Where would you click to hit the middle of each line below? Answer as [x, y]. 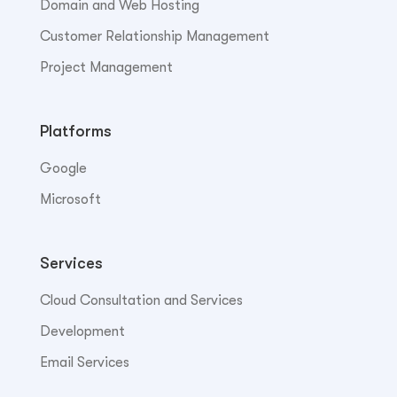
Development [82, 331]
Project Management [106, 67]
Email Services [84, 362]
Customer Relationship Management [154, 36]
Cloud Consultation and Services [141, 300]
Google [63, 168]
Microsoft [70, 199]
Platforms [75, 131]
